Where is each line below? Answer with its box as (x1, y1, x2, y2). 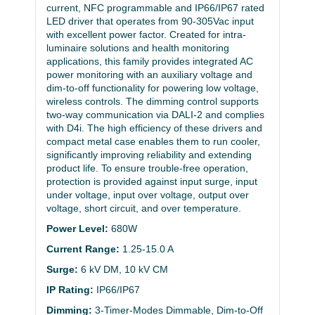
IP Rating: (46, 285, 94, 295)
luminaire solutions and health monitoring (46, 43, 229, 53)
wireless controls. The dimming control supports (46, 96, 259, 107)
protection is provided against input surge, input (46, 176, 257, 187)
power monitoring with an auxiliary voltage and (46, 70, 252, 80)
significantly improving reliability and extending (46, 150, 252, 160)
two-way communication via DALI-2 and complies (46, 110, 264, 120)
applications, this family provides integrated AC (46, 56, 253, 67)
